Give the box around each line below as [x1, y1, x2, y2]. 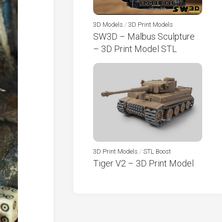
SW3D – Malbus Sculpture [93, 31, 195, 42]
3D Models [93, 20, 123, 28]
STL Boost [143, 147, 171, 155]
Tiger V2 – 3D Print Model [93, 158, 194, 168]
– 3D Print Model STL [93, 43, 177, 54]
